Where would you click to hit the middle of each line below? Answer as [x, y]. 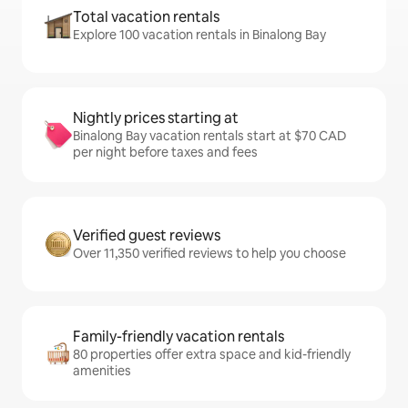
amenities [102, 371]
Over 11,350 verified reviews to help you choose [209, 253]
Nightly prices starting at [156, 118]
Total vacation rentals [146, 17]
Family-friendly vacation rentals [178, 337]
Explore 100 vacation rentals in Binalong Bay [199, 35]
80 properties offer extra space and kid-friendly [212, 354]
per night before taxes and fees [165, 152]
